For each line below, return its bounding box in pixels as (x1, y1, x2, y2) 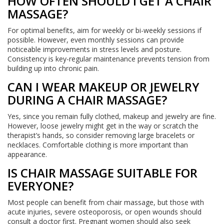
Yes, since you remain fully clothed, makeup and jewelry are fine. (7, 111, 216, 121)
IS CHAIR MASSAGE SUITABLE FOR (7, 164, 197, 181)
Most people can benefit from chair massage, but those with (7, 197, 204, 207)
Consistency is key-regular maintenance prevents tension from (7, 54, 209, 64)
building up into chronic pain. (7, 63, 99, 73)
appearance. (7, 149, 47, 159)
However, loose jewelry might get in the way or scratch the (7, 121, 198, 131)
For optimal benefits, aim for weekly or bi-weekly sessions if (7, 25, 201, 35)
